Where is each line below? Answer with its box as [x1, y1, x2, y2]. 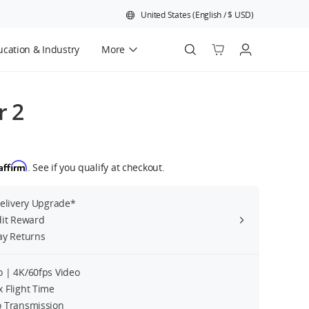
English [195, 9, 222, 21]
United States [141, 9, 191, 21]
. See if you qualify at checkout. [27, 161, 165, 174]
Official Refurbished [39, 78, 129, 91]
